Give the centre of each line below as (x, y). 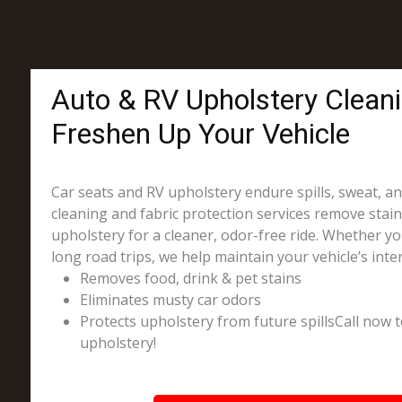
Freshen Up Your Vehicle (200, 134)
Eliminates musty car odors (170, 300)
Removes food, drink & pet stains (190, 278)
